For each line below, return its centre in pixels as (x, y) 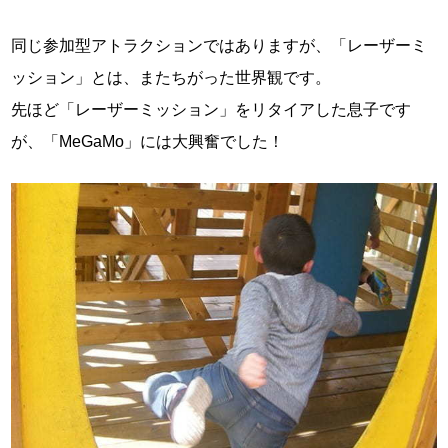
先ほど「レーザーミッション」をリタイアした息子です (211, 109)
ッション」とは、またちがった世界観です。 (171, 77)
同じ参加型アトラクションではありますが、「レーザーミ (219, 45)
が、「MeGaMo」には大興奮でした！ (148, 141)
